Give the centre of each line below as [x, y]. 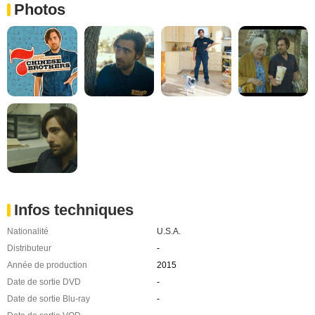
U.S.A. [168, 232]
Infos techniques [74, 210]
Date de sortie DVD [44, 282]
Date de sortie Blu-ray [49, 299]
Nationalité [28, 232]
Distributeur [29, 249]
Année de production [47, 265]
